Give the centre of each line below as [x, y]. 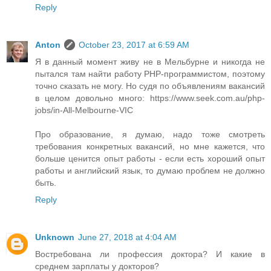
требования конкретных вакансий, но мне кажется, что [150, 147]
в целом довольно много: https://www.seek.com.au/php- [150, 98]
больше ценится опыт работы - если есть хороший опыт [150, 159]
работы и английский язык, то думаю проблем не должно [150, 171]
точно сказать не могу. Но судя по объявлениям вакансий [150, 86]
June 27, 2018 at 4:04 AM [127, 237]
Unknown [55, 237]
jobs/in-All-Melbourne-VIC [84, 110]
